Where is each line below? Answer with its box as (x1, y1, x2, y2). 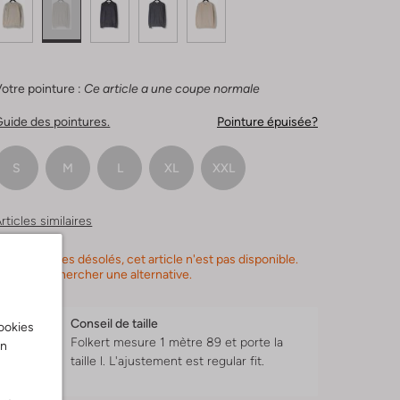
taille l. (71, 354, 110, 369)
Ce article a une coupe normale (84, 81, 261, 96)
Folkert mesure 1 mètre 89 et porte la (71, 335, 284, 350)
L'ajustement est (109, 354, 208, 369)
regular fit (207, 354, 262, 369)
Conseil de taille (71, 316, 159, 331)
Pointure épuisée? (216, 114, 318, 129)
